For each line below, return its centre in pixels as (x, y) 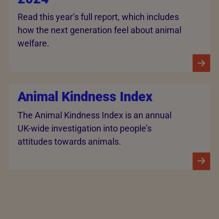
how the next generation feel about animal (99, 30)
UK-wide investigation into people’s (85, 128)
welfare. (33, 44)
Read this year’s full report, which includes (98, 17)
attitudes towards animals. (69, 141)
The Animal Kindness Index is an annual (95, 115)
